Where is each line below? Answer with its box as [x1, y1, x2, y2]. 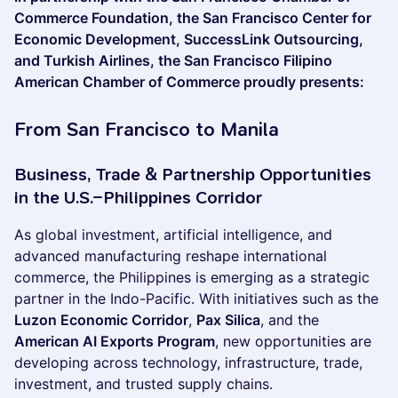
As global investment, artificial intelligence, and [14, 226, 332, 243]
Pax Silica [196, 311, 260, 329]
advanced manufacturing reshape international [14, 247, 327, 265]
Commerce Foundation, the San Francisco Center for [14, 9, 371, 27]
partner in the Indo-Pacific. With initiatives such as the [14, 290, 378, 307]
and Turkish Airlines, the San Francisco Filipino [14, 52, 332, 69]
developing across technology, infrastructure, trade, [14, 354, 362, 371]
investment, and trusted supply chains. [14, 375, 273, 393]
